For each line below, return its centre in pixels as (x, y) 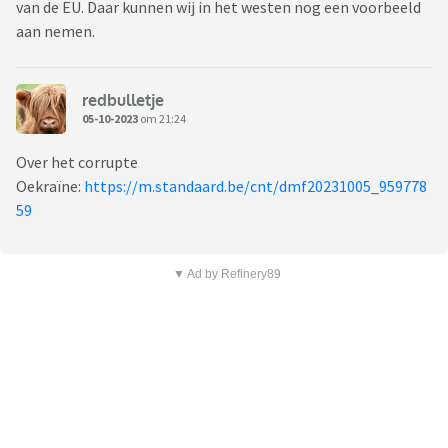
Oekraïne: (50, 186)
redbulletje (123, 99)
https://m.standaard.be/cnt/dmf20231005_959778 (255, 186)
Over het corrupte (77, 162)
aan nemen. (57, 31)
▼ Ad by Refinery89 (226, 274)
